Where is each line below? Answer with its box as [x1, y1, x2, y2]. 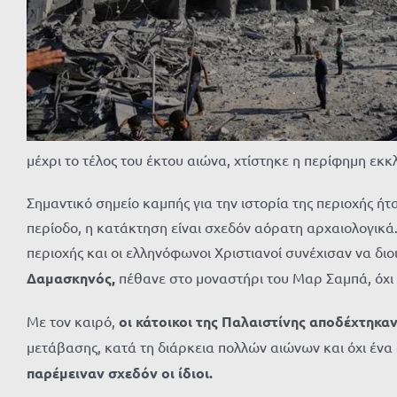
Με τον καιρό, [27, 312, 119, 330]
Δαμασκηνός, [27, 269, 115, 287]
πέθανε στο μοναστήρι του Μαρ [115, 269, 323, 286]
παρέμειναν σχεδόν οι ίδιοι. [27, 363, 213, 382]
